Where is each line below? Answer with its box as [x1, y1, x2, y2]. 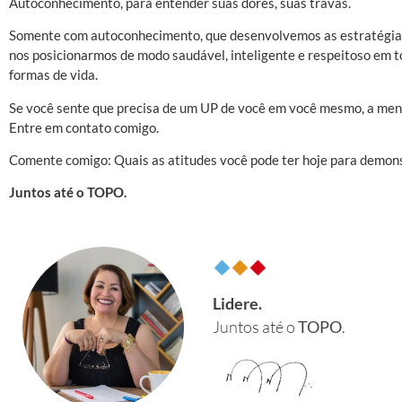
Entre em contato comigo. [9, 118, 159, 135]
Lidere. [212, 293, 262, 314]
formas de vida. [9, 66, 98, 83]
